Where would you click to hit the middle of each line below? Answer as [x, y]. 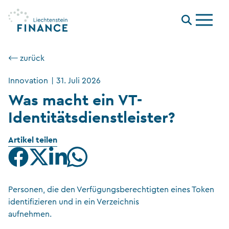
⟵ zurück [26, 58]
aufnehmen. [30, 214]
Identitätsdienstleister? [92, 117]
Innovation [28, 81]
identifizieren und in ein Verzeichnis [74, 202]
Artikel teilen [33, 140]
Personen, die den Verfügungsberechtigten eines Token [111, 190]
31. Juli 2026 [79, 81]
